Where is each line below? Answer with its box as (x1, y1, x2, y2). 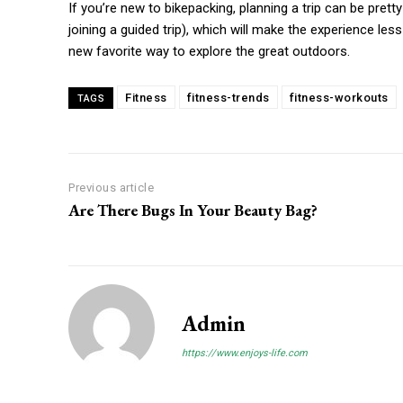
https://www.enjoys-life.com (182, 347, 308, 360)
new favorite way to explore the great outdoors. (68, 43, 350, 60)
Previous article (68, 181, 154, 195)
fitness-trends (186, 91, 270, 105)
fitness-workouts (289, 91, 389, 105)
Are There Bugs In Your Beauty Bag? (68, 200, 318, 221)
